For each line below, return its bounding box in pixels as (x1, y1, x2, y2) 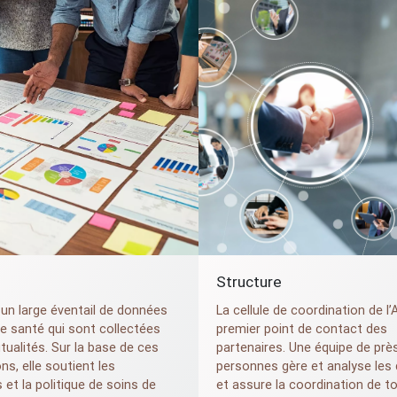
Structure (216, 272, 282, 292)
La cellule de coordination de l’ (216, 302, 391, 319)
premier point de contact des (216, 321, 387, 338)
